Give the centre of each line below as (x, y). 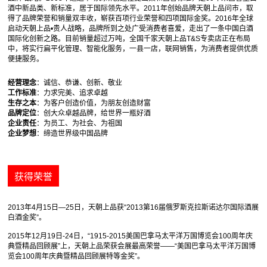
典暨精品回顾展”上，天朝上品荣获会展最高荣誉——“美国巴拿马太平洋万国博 (132, 246)
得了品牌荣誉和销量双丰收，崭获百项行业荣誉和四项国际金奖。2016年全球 (131, 19)
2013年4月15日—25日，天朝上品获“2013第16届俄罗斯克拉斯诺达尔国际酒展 (133, 208)
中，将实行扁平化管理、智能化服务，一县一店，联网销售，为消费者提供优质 (133, 49)
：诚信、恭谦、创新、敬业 (80, 83)
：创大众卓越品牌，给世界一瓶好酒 (94, 114)
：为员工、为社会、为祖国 (80, 124)
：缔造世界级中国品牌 (72, 134)
